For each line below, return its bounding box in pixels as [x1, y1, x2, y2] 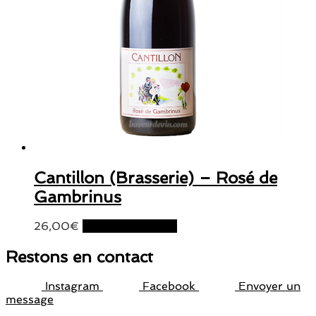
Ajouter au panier [83, 219, 177, 233]
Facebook [142, 279, 195, 293]
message [6, 292, 54, 306]
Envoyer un [238, 279, 300, 293]
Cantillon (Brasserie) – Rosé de [34, 168, 277, 188]
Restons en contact [6, 246, 153, 266]
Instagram [45, 279, 99, 293]
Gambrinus [34, 187, 121, 207]
